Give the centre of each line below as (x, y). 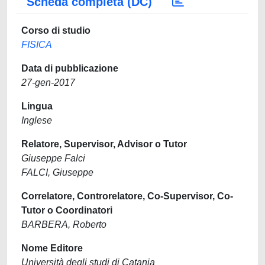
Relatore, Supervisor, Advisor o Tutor (104, 144)
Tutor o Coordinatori (67, 210)
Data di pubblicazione (70, 68)
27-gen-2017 (48, 83)
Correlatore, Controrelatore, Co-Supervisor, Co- (127, 196)
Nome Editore (52, 248)
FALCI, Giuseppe (57, 172)
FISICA (37, 45)
